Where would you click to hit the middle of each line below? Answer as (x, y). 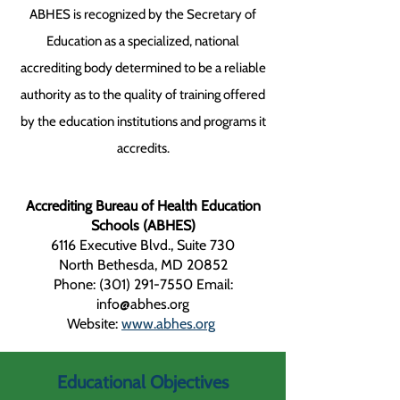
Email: (212, 284)
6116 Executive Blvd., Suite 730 (143, 245)
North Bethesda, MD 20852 (143, 265)
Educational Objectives (143, 382)
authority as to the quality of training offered (143, 95)
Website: (94, 324)
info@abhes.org (143, 304)
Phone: (76, 284)
